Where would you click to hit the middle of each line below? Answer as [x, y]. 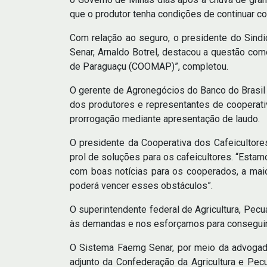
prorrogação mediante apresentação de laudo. [165, 119]
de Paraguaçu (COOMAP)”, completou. [149, 67]
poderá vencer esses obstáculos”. [141, 186]
